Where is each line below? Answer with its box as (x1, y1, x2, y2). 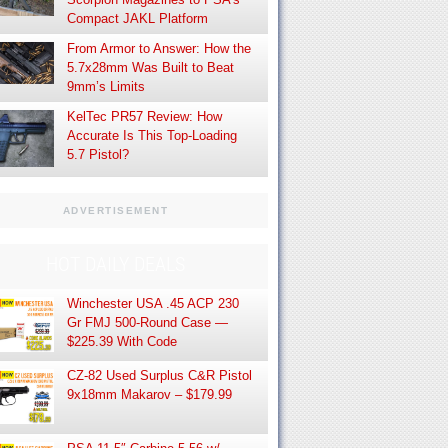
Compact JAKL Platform (66, 10, 208, 26)
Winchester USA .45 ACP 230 (66, 295, 239, 311)
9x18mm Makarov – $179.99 (66, 387, 232, 402)
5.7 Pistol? (66, 146, 129, 162)
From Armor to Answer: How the (66, 40, 251, 56)
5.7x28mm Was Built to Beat (66, 59, 234, 75)
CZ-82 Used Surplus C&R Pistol (66, 368, 252, 383)
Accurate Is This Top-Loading (66, 127, 237, 143)
